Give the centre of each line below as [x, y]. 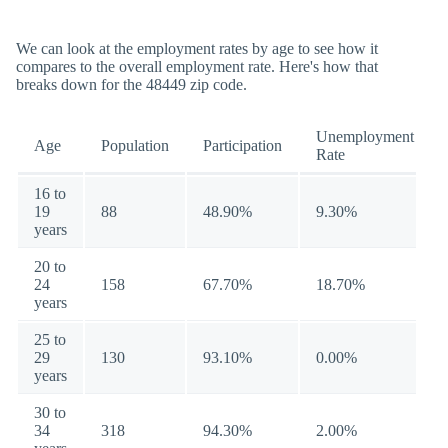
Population [135, 145]
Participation [242, 145]
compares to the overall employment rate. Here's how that [197, 66]
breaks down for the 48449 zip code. [131, 84]
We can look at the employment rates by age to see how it [197, 48]
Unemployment [365, 136]
